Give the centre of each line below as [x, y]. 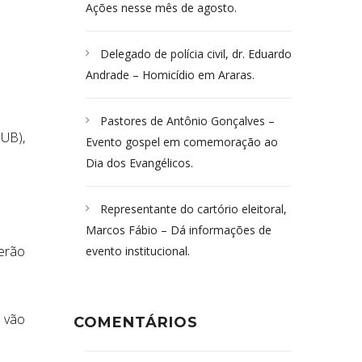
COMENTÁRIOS [136, 322]
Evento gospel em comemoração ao [182, 142]
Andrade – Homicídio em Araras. [170, 75]
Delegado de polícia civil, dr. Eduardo [196, 54]
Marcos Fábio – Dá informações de [179, 230]
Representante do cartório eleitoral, [194, 209]
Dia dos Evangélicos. [139, 163]
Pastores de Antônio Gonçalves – [187, 121]
